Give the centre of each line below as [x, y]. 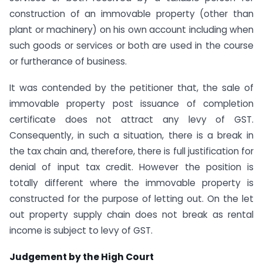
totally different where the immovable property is [131, 183]
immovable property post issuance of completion [131, 103]
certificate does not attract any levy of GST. [131, 119]
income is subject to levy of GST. [81, 230]
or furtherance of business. [68, 62]
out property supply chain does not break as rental [131, 214]
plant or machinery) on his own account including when [131, 30]
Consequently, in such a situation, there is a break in [131, 135]
